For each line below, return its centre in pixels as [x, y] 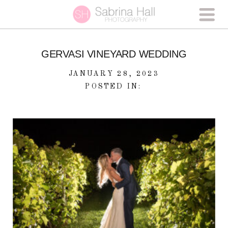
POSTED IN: [114, 86]
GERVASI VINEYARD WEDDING [114, 54]
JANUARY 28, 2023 [114, 74]
